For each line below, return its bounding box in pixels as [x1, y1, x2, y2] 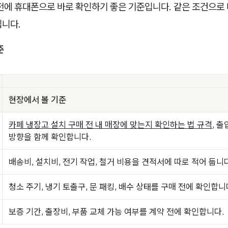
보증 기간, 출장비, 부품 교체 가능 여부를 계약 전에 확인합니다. [9, 206, 224, 217]
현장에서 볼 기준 [9, 94, 66, 105]
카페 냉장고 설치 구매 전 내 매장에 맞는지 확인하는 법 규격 [9, 119, 212, 130]
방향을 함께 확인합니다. [9, 131, 91, 142]
